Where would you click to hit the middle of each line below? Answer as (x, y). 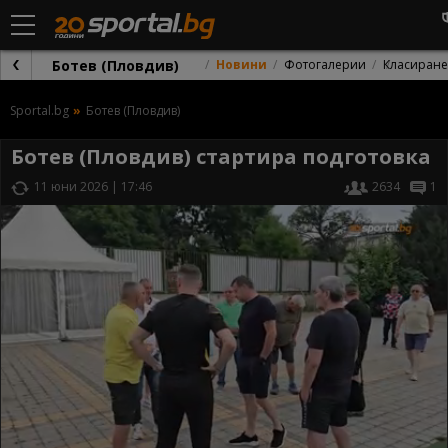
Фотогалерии (325, 64)
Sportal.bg (39, 110)
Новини (241, 64)
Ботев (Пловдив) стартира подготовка (221, 156)
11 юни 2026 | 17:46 (93, 186)
